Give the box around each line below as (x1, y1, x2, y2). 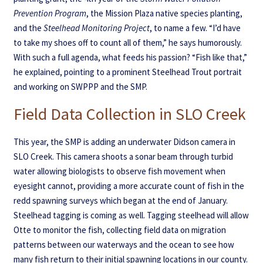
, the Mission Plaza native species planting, (86, 7, 242, 19)
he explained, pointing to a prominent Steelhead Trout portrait (13, 66, 242, 77)
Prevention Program (13, 7, 86, 19)
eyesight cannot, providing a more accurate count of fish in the (13, 180, 244, 191)
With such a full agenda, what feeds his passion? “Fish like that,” (13, 51, 247, 63)
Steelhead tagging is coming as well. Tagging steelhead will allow (13, 209, 249, 221)
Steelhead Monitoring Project (43, 22, 150, 33)
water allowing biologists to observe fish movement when (13, 165, 225, 177)
